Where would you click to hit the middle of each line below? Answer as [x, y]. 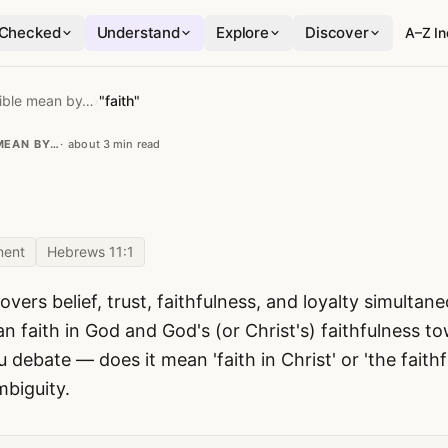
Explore [242, 32]
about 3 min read [114, 144]
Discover [336, 32]
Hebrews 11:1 [90, 251]
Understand [138, 32]
